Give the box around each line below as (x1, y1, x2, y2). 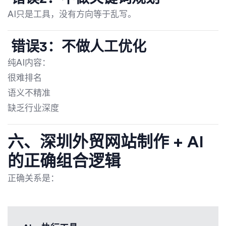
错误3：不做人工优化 (8, 39, 146, 54)
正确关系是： (8, 174, 59, 183)
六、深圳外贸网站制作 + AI (8, 134, 204, 150)
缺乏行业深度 (8, 103, 59, 112)
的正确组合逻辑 (8, 153, 121, 169)
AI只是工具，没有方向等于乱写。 (8, 10, 136, 19)
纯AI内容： (8, 58, 50, 67)
